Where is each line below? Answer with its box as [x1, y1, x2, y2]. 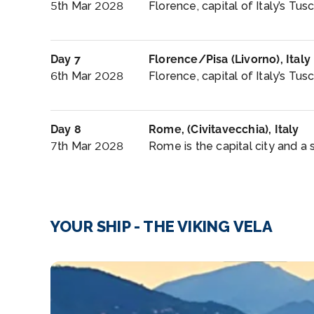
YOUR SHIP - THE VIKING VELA [50, 217, 273, 235]
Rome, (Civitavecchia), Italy [149, 123, 299, 136]
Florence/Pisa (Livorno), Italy [149, 53, 310, 66]
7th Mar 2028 [50, 139, 124, 153]
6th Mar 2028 [50, 69, 124, 83]
